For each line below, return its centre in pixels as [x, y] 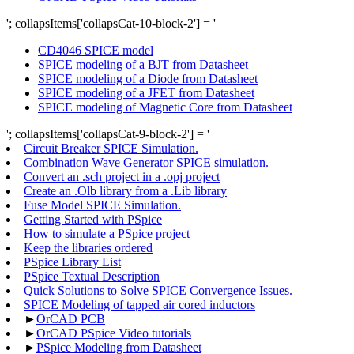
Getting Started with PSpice [93, 220]
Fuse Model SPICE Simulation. [102, 205]
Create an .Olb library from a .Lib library [125, 191]
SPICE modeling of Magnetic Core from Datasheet [165, 107]
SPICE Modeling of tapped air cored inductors [139, 305]
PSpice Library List [72, 262]
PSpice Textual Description [92, 277]
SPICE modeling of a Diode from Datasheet [148, 79]
